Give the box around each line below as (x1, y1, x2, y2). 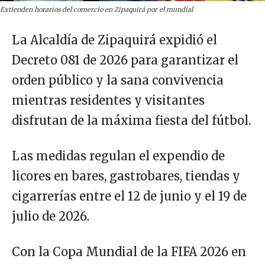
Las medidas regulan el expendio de (12, 148, 225, 164)
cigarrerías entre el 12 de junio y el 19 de (12, 189, 247, 204)
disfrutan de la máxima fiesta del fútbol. (12, 113, 251, 128)
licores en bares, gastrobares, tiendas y (12, 169, 240, 184)
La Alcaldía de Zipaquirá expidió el (12, 33, 217, 48)
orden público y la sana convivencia (12, 73, 224, 88)
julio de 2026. (12, 209, 89, 224)
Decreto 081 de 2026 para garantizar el (12, 53, 238, 68)
